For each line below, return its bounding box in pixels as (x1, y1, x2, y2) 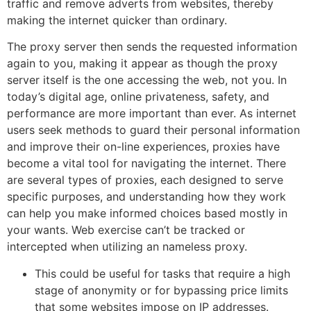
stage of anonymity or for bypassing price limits (35, 283, 288, 297)
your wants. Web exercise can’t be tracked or (7, 223, 245, 237)
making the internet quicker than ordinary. (7, 12, 227, 27)
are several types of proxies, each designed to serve (7, 173, 283, 187)
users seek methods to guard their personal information (7, 123, 300, 137)
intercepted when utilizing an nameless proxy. (7, 239, 247, 254)
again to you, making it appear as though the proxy (7, 56, 278, 71)
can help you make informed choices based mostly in (7, 206, 287, 221)
